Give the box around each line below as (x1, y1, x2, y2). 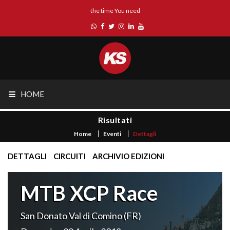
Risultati (98, 115, 132, 125)
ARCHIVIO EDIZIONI (92, 151, 164, 161)
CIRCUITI (53, 151, 86, 161)
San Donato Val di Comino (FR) (21, 210, 141, 221)
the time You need (90, 7, 140, 14)
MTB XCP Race (21, 181, 158, 205)
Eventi (103, 130, 121, 138)
